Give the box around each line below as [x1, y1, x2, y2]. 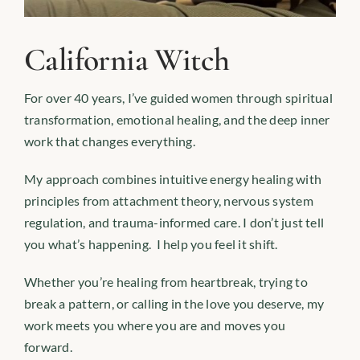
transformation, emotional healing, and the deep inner [23, 111, 330, 127]
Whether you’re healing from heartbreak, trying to [23, 273, 308, 289]
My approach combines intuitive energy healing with [23, 170, 321, 186]
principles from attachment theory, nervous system [23, 192, 313, 208]
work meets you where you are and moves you [23, 317, 286, 333]
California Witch [23, 39, 230, 79]
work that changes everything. [23, 133, 195, 149]
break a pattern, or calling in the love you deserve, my [23, 295, 325, 311]
